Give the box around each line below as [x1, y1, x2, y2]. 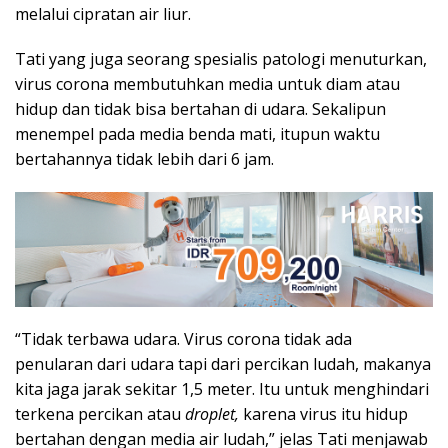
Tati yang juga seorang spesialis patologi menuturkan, [15, 47, 427, 70]
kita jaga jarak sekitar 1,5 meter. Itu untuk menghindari [15, 377, 429, 400]
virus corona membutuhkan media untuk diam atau [15, 72, 400, 95]
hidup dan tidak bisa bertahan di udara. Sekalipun [15, 97, 386, 120]
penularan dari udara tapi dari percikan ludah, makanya [15, 352, 431, 375]
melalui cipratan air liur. [15, 2, 191, 25]
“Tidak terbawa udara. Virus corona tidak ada [15, 327, 352, 350]
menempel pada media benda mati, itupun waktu [15, 122, 380, 145]
